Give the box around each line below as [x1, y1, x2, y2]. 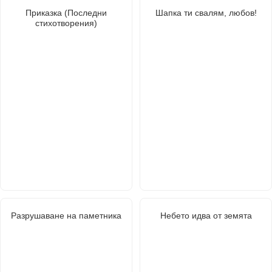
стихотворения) [35, 18, 97, 28]
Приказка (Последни [25, 7, 107, 18]
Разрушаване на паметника [11, 210, 121, 220]
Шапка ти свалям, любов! [155, 7, 257, 18]
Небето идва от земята [160, 210, 252, 220]
